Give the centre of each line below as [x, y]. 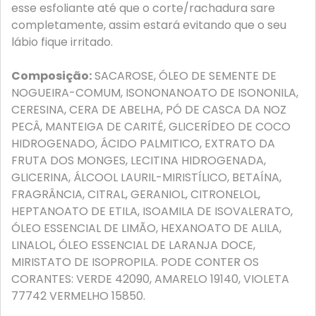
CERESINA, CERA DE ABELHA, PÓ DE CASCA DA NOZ [149, 110]
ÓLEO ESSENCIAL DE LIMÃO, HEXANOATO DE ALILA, [146, 228]
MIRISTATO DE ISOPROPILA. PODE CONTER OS [135, 262]
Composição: [51, 76]
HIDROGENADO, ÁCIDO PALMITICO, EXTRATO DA [143, 144]
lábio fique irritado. [62, 42]
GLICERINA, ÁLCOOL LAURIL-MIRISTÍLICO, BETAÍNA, [146, 177]
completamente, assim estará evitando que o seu [149, 25]
